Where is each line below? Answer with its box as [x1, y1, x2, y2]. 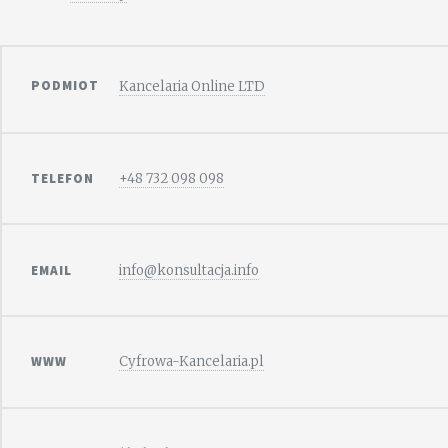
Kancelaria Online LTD [119, 78, 266, 96]
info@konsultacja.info [119, 261, 260, 279]
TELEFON [31, 169, 95, 187]
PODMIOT [31, 77, 100, 95]
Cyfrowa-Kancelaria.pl [119, 353, 265, 371]
